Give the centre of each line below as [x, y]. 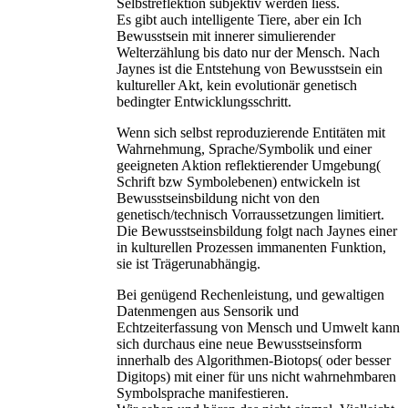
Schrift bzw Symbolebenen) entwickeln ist [238, 182]
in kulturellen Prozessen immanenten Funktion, [251, 248]
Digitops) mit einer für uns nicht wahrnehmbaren [256, 377]
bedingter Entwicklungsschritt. [204, 102]
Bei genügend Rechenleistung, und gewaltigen [250, 295]
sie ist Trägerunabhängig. [189, 264]
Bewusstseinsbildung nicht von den [218, 199]
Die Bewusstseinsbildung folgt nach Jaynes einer [257, 231]
